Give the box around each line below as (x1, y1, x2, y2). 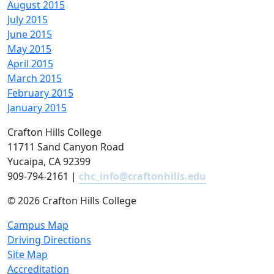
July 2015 (7, 13, 48, 26)
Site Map (7, 248, 48, 261)
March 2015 (7, 72, 62, 85)
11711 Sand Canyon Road (7, 140, 124, 154)
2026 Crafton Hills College (18, 194, 136, 207)
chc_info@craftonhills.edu (79, 169, 206, 183)
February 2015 (7, 86, 73, 100)
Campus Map (7, 218, 68, 232)
